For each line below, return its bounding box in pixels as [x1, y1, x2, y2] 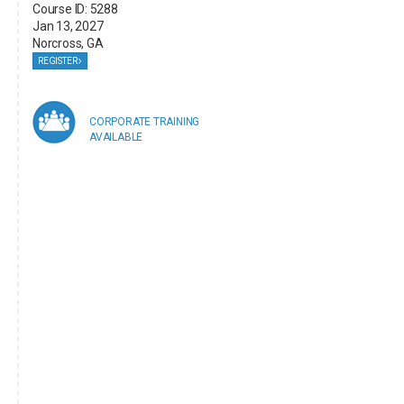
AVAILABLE [88, 131, 143, 143]
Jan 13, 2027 [32, 19, 104, 33]
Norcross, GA [32, 36, 104, 50]
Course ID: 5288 [32, 2, 118, 16]
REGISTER [37, 56, 79, 66]
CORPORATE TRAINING [88, 115, 200, 128]
